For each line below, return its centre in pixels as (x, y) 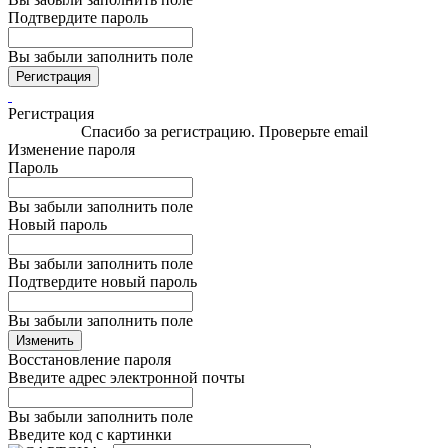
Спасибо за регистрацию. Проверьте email (224, 132)
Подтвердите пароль (78, 18)
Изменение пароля (71, 150)
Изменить (45, 341)
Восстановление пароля (89, 360)
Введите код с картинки (90, 435)
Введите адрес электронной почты (126, 378)
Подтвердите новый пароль (102, 282)
